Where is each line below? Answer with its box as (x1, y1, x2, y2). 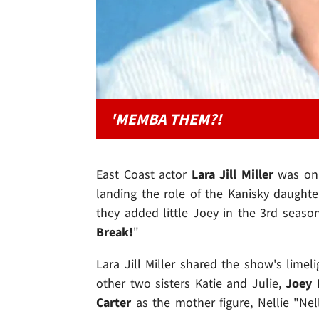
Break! (96, 224, 133, 241)
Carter (96, 294, 131, 311)
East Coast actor (96, 166, 192, 183)
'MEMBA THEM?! (110, 109, 221, 130)
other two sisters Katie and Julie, (96, 275, 286, 292)
